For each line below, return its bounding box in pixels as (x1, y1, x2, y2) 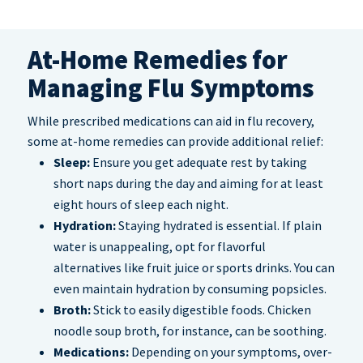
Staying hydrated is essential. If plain (116, 217, 322, 234)
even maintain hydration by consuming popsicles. (53, 280, 327, 297)
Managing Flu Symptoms (28, 72, 314, 105)
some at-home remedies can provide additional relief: (28, 133, 323, 150)
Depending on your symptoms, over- (129, 344, 332, 361)
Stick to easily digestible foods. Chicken (93, 301, 311, 318)
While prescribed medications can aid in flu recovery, (28, 113, 314, 130)
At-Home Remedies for (28, 44, 288, 77)
